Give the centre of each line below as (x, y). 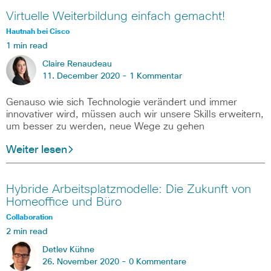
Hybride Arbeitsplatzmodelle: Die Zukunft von (129, 189)
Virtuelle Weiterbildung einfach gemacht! (116, 17)
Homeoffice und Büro (64, 202)
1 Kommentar (156, 77)
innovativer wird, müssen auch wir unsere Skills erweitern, (135, 115)
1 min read (27, 46)
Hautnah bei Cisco (38, 32)
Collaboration (29, 217)
